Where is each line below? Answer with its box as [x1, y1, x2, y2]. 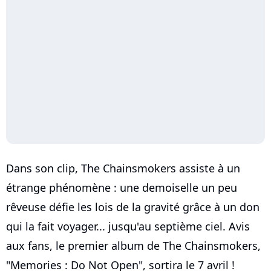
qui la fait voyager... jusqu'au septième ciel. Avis [6, 219, 250, 234]
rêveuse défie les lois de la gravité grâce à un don [6, 200, 260, 215]
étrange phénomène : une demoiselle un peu [6, 180, 237, 195]
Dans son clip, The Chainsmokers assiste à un [6, 161, 240, 176]
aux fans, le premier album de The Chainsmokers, [6, 238, 261, 253]
